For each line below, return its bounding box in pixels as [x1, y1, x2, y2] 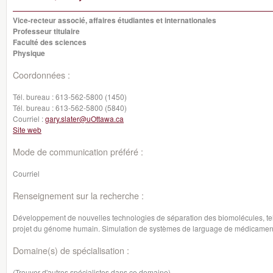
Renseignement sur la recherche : [13, 189, 144, 202]
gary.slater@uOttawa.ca [45, 113, 124, 124]
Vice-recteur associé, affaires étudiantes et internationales [13, 15, 216, 26]
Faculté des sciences [13, 37, 87, 48]
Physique [13, 48, 45, 58]
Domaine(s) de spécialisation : [13, 244, 129, 257]
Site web [13, 124, 41, 135]
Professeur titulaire [13, 26, 80, 37]
